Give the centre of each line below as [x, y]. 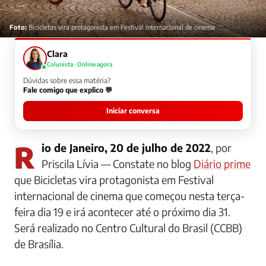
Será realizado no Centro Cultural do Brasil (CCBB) [128, 227]
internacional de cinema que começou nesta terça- [130, 195]
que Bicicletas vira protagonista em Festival [114, 179]
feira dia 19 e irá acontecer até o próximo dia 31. [122, 211]
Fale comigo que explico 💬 [68, 90]
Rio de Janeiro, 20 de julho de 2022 [126, 147]
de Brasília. [39, 243]
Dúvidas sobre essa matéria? [67, 80]
